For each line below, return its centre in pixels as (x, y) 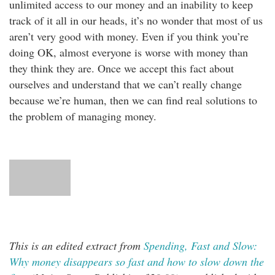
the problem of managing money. (83, 116)
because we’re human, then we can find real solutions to (133, 100)
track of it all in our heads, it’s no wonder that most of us (136, 20)
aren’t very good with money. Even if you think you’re (129, 36)
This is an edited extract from (76, 245)
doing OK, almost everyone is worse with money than (129, 52)
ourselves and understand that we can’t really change (126, 84)
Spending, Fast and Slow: (200, 245)
